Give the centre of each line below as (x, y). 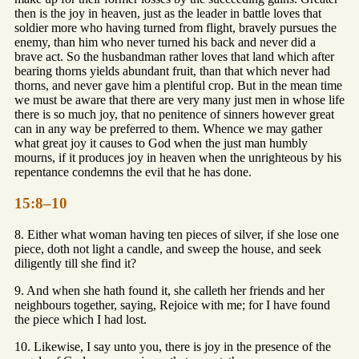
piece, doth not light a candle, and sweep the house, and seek (168, 248)
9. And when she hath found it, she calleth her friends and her (169, 290)
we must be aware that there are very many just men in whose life (179, 100)
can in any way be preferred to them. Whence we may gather (168, 129)
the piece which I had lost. (81, 319)
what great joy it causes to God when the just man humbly (161, 143)
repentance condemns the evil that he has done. (133, 172)
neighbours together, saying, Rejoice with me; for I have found (172, 305)
